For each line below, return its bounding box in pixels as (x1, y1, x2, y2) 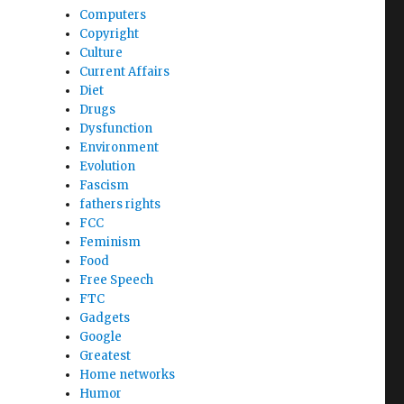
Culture (79, 45, 124, 60)
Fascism (79, 178, 130, 193)
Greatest (79, 348, 132, 363)
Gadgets (79, 310, 131, 326)
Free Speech (79, 272, 154, 288)
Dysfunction (79, 121, 153, 136)
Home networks (79, 367, 176, 382)
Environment (79, 140, 160, 155)
